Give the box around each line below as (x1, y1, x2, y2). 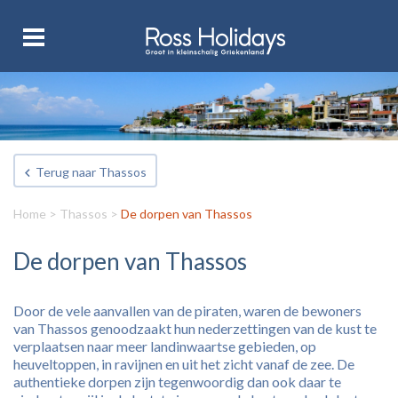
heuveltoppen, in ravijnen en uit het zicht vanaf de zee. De (13, 355, 354, 372)
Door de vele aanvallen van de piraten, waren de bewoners (13, 302, 362, 319)
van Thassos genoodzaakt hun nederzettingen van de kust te (13, 320, 377, 337)
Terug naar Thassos (36, 164, 147, 179)
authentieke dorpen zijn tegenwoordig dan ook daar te (13, 373, 341, 390)
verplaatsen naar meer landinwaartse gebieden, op (13, 338, 316, 354)
